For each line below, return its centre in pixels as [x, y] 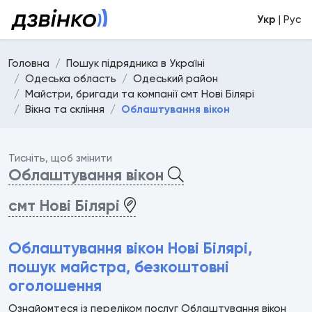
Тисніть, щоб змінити [60, 158]
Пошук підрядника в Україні [135, 63]
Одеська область [71, 79]
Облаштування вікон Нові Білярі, [130, 248]
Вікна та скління [65, 109]
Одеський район [175, 79]
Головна [29, 63]
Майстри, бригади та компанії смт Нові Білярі [140, 94]
